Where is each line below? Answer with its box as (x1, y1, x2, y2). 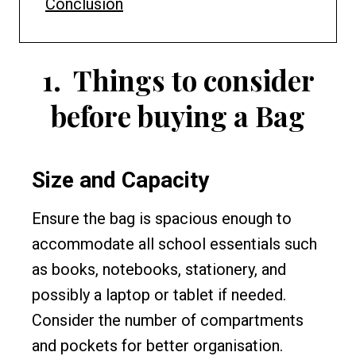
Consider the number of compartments (32, 311, 304, 330)
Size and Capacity (32, 167, 209, 193)
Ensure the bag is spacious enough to (32, 209, 292, 228)
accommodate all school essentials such (32, 234, 317, 253)
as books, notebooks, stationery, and (32, 260, 286, 279)
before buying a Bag (51, 96, 305, 134)
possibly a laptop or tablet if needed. (32, 285, 286, 304)
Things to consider (72, 60, 315, 99)
